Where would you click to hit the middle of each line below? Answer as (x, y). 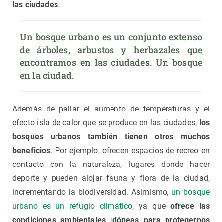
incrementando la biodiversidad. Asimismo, (92, 192)
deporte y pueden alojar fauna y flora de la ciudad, (111, 178)
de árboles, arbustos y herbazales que (111, 50)
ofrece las (190, 206)
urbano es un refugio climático (73, 206)
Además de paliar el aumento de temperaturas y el (111, 109)
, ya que (151, 206)
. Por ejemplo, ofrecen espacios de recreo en (130, 151)
